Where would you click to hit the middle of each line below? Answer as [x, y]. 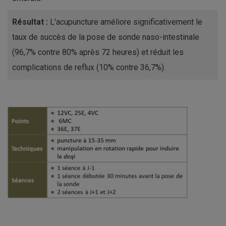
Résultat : [30, 22]
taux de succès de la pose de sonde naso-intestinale [106, 37]
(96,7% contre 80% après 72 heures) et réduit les [98, 52]
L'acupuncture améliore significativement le [125, 22]
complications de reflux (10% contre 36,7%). [89, 67]
